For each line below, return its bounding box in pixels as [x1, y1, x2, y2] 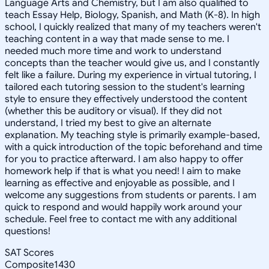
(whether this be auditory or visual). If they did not [5, 104, 222, 117]
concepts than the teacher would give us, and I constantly [5, 56, 259, 69]
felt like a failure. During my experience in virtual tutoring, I [5, 68, 256, 81]
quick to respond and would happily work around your [5, 201, 242, 213]
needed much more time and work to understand [5, 44, 222, 57]
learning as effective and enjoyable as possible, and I [5, 177, 235, 189]
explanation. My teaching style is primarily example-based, [5, 128, 260, 141]
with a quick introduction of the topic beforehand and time [5, 141, 262, 153]
